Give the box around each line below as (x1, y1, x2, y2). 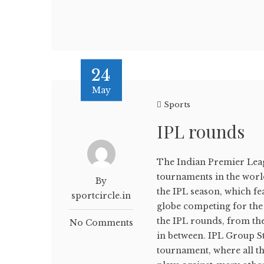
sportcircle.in (71, 190, 131, 201)
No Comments (69, 217, 133, 228)
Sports (164, 100, 191, 110)
